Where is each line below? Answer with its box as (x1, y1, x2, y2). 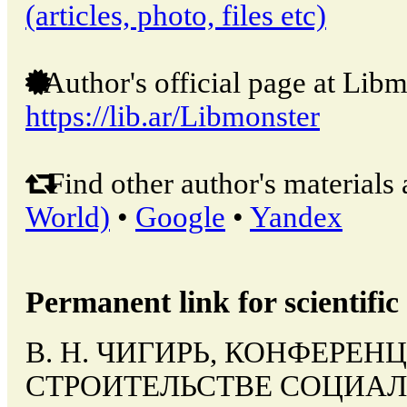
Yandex (250, 200, 342, 233)
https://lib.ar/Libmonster (25, 99, 320, 133)
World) (25, 200, 110, 233)
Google (135, 200, 225, 233)
